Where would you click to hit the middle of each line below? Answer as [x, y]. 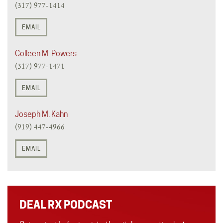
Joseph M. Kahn [41, 114]
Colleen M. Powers [46, 53]
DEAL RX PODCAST [66, 204]
